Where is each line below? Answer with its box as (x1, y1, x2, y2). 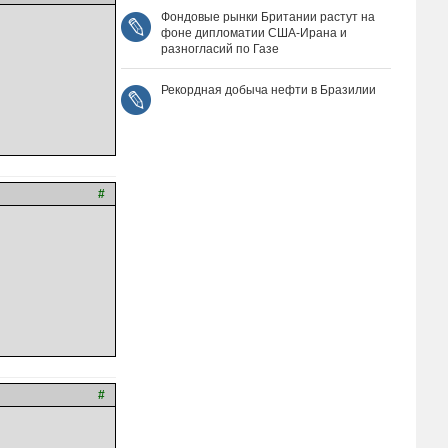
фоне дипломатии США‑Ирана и (161, 26, 347, 40)
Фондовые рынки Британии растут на (161, 10, 375, 24)
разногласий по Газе (161, 42, 279, 56)
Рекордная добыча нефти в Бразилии (161, 83, 376, 97)
